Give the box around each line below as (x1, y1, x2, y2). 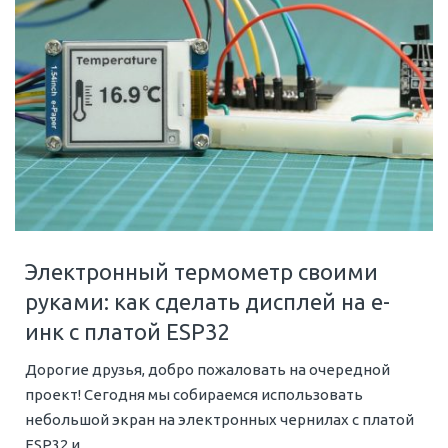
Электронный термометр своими (25, 258, 378, 284)
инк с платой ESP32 (25, 318, 229, 344)
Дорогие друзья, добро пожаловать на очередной (25, 360, 390, 378)
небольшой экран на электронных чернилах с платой (25, 410, 414, 428)
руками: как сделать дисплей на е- (25, 288, 390, 314)
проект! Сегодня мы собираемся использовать (25, 385, 363, 403)
